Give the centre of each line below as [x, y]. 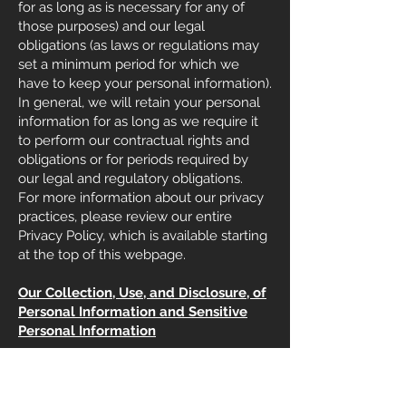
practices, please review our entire [125, 217]
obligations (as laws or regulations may [139, 45]
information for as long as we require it [138, 121]
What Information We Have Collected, [137, 369]
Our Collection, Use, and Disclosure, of [142, 293]
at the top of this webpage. [102, 255]
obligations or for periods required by [133, 159]
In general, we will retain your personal [139, 102]
